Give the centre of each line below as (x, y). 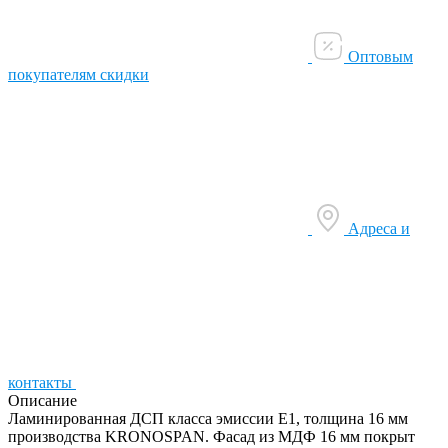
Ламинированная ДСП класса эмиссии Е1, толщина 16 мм (208, 418)
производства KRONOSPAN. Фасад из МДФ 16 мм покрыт (211, 436)
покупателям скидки (78, 74)
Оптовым (380, 56)
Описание (42, 400)
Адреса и (379, 228)
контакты (40, 382)
